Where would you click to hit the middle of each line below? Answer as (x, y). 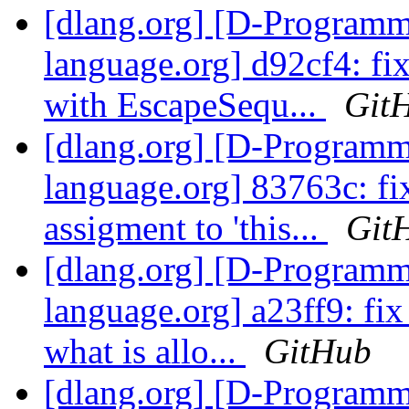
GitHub (318, 351)
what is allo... (145, 351)
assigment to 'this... (186, 228)
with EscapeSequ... (185, 105)
